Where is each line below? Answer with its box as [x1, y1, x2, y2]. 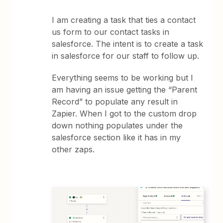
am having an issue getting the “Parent [52, 85, 198, 95]
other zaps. [52, 144, 98, 154]
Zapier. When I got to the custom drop [52, 109, 197, 118]
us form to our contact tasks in [52, 27, 170, 37]
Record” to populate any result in [52, 97, 178, 107]
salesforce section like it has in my [52, 132, 181, 142]
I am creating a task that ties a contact [52, 15, 196, 25]
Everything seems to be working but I [52, 73, 194, 83]
